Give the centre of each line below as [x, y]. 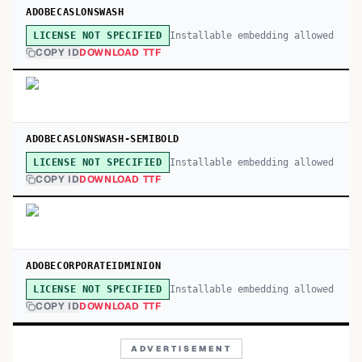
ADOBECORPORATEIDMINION [94, 266]
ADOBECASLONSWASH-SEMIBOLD [103, 139]
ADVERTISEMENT [181, 349]
